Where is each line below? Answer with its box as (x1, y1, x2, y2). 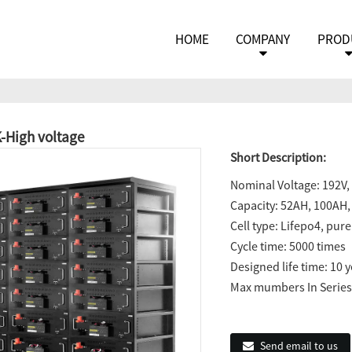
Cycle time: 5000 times (229, 237, 346, 254)
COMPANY (236, 31, 291, 48)
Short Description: (229, 148, 326, 165)
